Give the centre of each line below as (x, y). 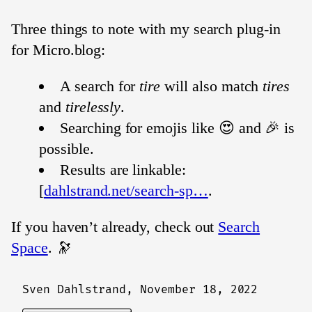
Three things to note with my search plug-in (146, 29)
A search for (100, 86)
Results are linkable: (123, 170)
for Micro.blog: (58, 50)
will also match (212, 86)
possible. (67, 149)
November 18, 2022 (199, 290)
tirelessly (93, 107)
